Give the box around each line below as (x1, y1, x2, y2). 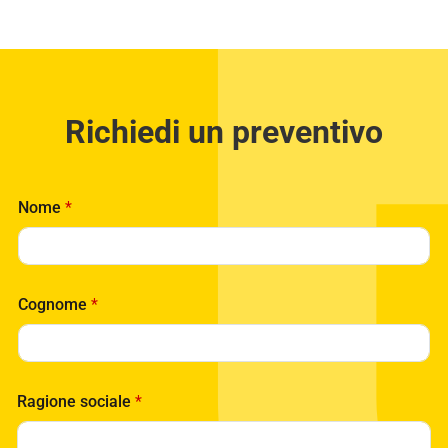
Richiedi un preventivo (65, 112, 383, 151)
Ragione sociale (17, 391, 135, 411)
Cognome (18, 294, 91, 314)
